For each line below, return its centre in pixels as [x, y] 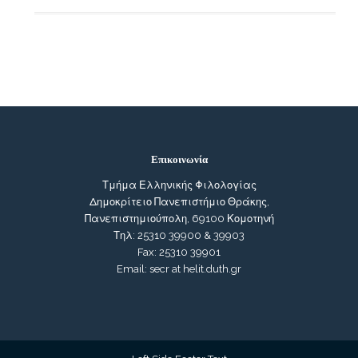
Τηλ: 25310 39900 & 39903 [179, 235]
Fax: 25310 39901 [179, 252]
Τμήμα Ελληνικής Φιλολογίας [179, 185]
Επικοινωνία [179, 159]
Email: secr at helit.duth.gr [179, 268]
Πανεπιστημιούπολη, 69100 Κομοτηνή [179, 218]
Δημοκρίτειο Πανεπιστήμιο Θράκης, [179, 201]
